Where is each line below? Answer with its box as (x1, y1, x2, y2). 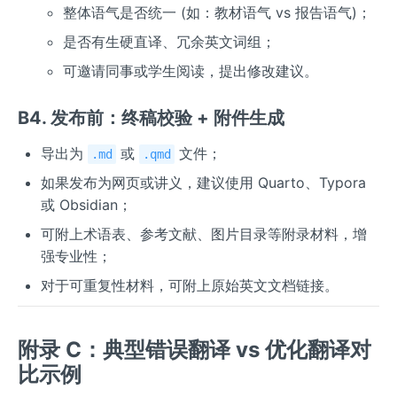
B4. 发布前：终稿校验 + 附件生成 (18, 107, 284, 129)
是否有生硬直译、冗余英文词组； (63, 33, 276, 51)
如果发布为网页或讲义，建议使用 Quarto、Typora (40, 174, 366, 192)
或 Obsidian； (40, 196, 132, 214)
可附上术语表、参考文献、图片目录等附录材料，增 (40, 225, 367, 244)
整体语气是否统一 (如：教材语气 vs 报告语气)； (63, 4, 372, 22)
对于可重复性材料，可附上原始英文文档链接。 (40, 276, 339, 295)
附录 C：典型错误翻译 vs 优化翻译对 (18, 337, 371, 362)
